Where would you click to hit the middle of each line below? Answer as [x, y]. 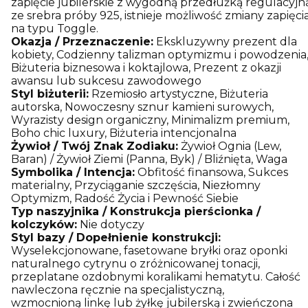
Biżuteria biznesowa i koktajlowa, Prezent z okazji [146, 67]
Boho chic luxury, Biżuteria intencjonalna [124, 133]
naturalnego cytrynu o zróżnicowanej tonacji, [135, 263]
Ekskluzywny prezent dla [225, 41]
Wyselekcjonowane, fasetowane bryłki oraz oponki [149, 250]
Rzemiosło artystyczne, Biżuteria [178, 93]
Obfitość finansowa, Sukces [211, 172]
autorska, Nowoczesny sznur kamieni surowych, [142, 107]
